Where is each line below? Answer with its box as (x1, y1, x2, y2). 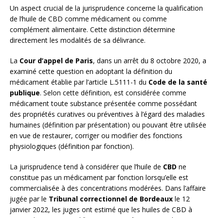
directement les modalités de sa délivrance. (10, 36, 145, 45)
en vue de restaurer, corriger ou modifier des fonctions (10, 131, 182, 141)
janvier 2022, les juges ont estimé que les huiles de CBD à (10, 205, 192, 215)
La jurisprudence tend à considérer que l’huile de (10, 162, 163, 172)
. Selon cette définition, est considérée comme (40, 88, 186, 98)
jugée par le (10, 194, 49, 204)
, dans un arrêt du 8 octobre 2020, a (93, 56, 206, 66)
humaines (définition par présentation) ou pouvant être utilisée (10, 120, 206, 130)
